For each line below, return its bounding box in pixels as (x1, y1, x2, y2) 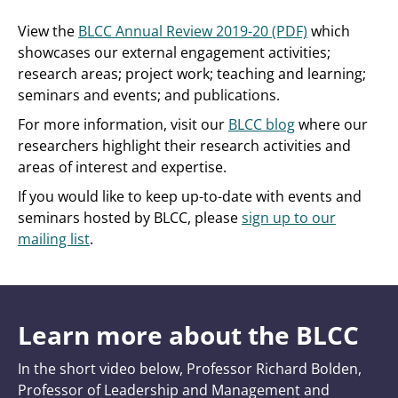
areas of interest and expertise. (18, 157, 227, 177)
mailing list (18, 229, 90, 249)
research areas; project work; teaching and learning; (18, 64, 366, 84)
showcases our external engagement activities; (18, 43, 330, 62)
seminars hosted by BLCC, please (18, 208, 242, 227)
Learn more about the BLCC (18, 318, 359, 352)
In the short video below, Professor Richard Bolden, (18, 359, 362, 378)
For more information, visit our (18, 115, 228, 134)
